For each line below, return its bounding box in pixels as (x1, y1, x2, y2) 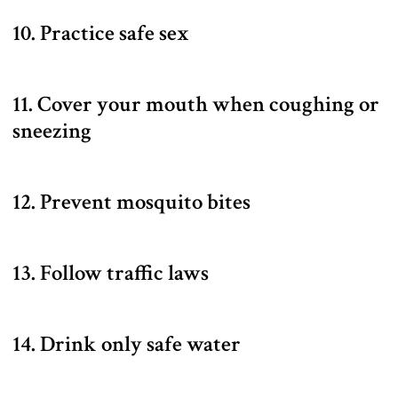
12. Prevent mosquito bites (12, 187, 251, 217)
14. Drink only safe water (12, 329, 241, 359)
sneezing (12, 115, 92, 146)
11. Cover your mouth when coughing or (12, 89, 379, 119)
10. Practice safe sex (12, 18, 189, 48)
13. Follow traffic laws (12, 258, 209, 288)
